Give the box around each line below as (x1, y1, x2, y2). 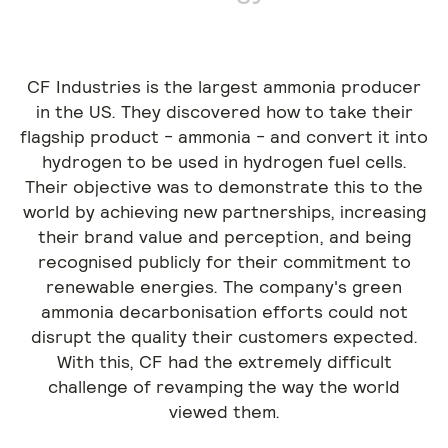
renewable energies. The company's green (46, 275, 402, 298)
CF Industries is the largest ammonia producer (27, 75, 421, 98)
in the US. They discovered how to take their (35, 100, 413, 123)
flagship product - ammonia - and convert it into (20, 125, 428, 148)
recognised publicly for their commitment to (37, 250, 411, 273)
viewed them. (168, 400, 280, 423)
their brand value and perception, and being (37, 225, 411, 248)
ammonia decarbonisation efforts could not (40, 300, 408, 323)
